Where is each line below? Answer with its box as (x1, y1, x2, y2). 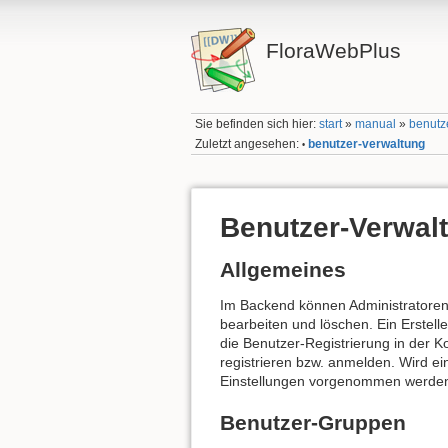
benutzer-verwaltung (308, 136, 426, 151)
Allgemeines (220, 257, 346, 281)
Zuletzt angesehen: (195, 136, 300, 151)
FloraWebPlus (265, 39, 401, 62)
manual (355, 117, 397, 132)
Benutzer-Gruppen (220, 411, 406, 435)
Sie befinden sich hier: (195, 117, 320, 132)
